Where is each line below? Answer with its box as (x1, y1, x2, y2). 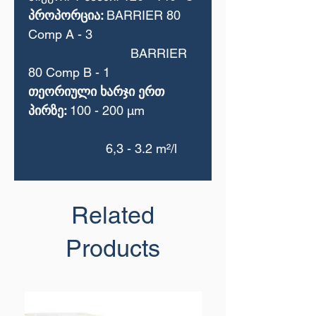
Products (66, 234, 160, 262)
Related (71, 201, 154, 229)
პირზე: (28, 103, 70, 118)
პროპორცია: (28, 8, 107, 23)
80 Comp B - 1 (28, 65, 110, 80)
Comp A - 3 (28, 27, 92, 42)
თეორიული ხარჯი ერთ (28, 84, 164, 99)
